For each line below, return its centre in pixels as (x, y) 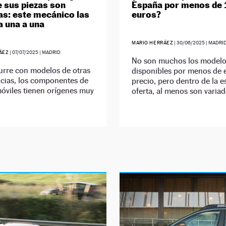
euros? (146, 15)
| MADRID (50, 52)
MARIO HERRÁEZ (152, 43)
